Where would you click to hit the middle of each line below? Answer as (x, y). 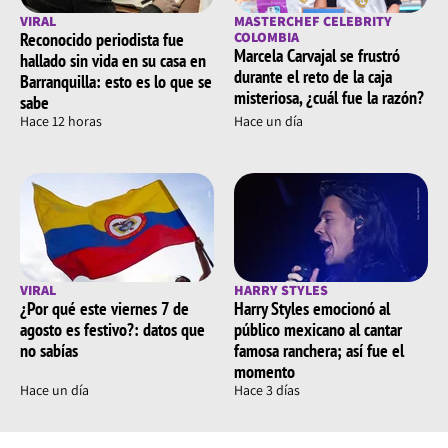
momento (264, 372)
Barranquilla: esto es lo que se (116, 82)
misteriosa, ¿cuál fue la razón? (329, 98)
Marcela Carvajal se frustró (317, 56)
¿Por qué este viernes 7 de (104, 309)
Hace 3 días (267, 390)
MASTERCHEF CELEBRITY (313, 21)
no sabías (49, 351)
